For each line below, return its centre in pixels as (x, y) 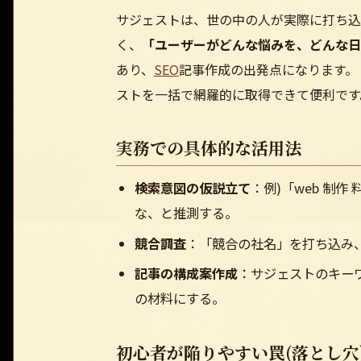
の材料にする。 (179, 299)
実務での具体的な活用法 (209, 147)
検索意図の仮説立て (192, 188)
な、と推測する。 (186, 213)
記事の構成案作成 (186, 274)
